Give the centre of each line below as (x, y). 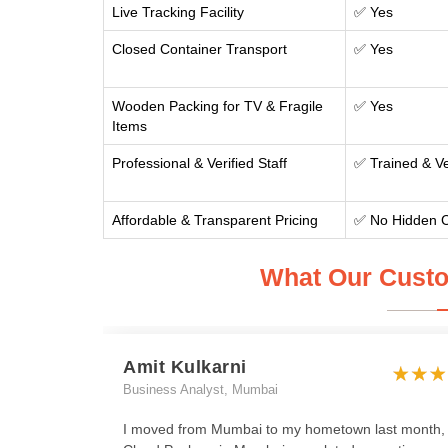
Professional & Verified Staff (199, 163)
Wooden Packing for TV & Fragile (217, 106)
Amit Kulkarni (185, 367)
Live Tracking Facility (178, 12)
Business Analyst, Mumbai (200, 389)
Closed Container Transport (199, 49)
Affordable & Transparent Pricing (215, 220)
